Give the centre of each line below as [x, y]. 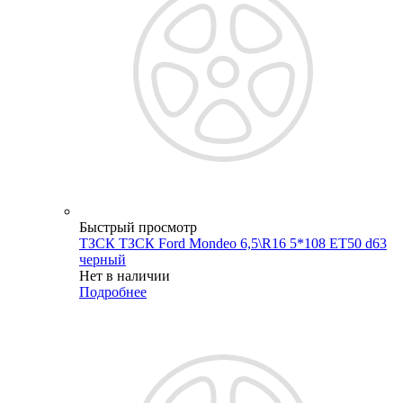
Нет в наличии [125, 275]
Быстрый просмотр [138, 227]
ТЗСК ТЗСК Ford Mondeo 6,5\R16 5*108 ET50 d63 [233, 243]
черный [103, 259]
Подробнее [113, 291]
